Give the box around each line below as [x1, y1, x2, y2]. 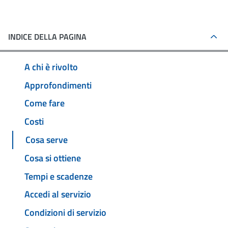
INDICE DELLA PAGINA [8, 31, 87, 43]
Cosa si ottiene [24, 151, 81, 165]
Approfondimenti [24, 78, 92, 92]
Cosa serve [25, 133, 68, 147]
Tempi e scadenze [24, 169, 93, 183]
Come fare [24, 96, 65, 110]
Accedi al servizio [24, 187, 91, 202]
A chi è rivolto [24, 60, 78, 74]
